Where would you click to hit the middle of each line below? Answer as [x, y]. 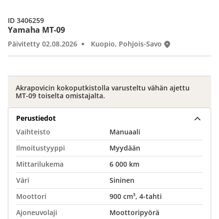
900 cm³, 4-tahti [136, 196]
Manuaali [125, 132]
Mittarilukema [40, 164]
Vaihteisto [33, 132]
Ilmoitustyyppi [41, 148]
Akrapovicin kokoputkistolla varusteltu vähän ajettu [103, 88]
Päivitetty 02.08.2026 [43, 44]
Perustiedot [36, 118]
